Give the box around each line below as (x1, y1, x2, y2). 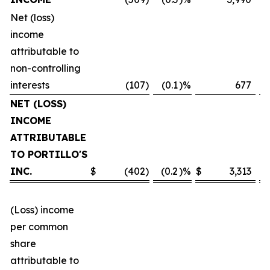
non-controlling (10, 62, 81, 74)
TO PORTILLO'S (10, 148, 87, 160)
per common (10, 221, 68, 233)
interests (10, 79, 49, 91)
